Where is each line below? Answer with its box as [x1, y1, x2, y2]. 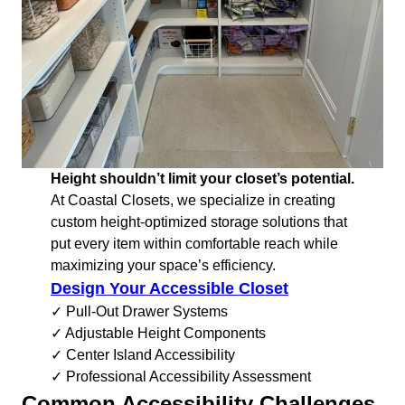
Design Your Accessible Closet [51, 279, 288, 298]
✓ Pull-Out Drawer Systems [51, 304, 228, 320]
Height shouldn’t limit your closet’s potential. [51, 171, 354, 187]
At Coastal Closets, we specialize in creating [51, 193, 335, 209]
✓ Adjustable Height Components [51, 325, 266, 342]
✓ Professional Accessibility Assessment [51, 369, 311, 385]
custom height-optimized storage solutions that [51, 214, 347, 231]
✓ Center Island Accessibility [51, 347, 235, 363]
